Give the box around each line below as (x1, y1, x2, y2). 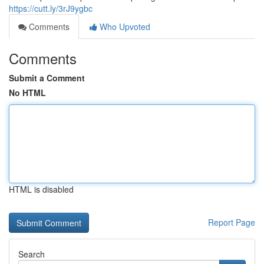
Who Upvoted (97, 21, 150, 32)
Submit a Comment (9, 72, 85, 84)
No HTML (9, 87, 46, 98)
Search (18, 248, 45, 260)
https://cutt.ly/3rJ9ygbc (9, 2, 93, 14)
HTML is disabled (9, 183, 74, 195)
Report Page (208, 216, 255, 228)
